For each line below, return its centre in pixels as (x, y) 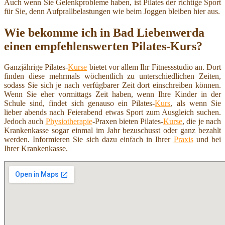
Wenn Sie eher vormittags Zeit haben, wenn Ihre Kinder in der (113, 94)
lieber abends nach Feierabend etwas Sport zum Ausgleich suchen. (113, 113)
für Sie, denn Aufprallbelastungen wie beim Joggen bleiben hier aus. (112, 11)
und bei (207, 140)
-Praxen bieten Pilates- (128, 122)
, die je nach (202, 122)
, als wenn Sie (196, 103)
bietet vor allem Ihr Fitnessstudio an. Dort (154, 67)
